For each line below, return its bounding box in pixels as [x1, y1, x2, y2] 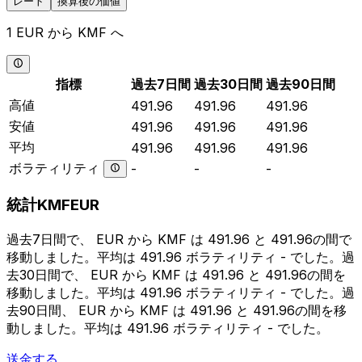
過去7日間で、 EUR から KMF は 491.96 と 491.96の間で [6, 231, 351, 248]
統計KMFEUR [6, 196, 99, 215]
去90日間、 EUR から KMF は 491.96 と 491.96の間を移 [6, 302, 347, 319]
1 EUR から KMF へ [6, 24, 124, 41]
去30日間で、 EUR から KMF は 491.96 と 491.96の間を [6, 267, 346, 284]
